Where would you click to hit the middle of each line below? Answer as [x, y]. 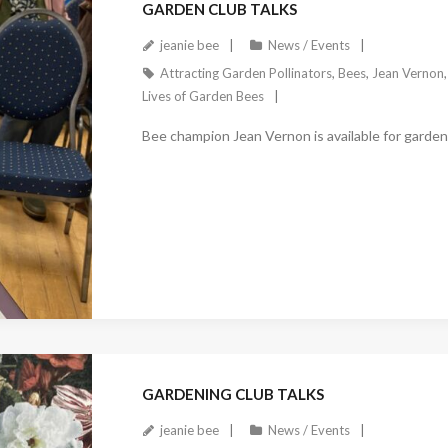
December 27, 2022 [208, 328]
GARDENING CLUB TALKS [232, 394]
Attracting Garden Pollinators [245, 72]
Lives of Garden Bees [202, 95]
